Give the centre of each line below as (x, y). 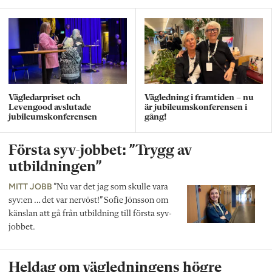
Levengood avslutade (50, 107)
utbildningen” (55, 167)
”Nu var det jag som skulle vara (110, 187)
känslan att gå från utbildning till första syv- (90, 214)
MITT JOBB (30, 186)
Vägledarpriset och (45, 98)
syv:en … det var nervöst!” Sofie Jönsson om (88, 200)
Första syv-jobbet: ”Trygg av (100, 151)
